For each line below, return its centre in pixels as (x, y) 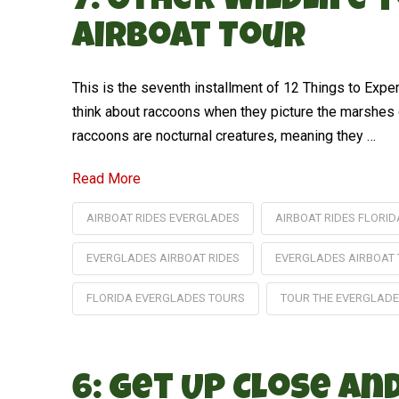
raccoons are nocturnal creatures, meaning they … (224, 135)
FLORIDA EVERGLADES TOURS (165, 297)
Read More (106, 178)
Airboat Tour (188, 39)
